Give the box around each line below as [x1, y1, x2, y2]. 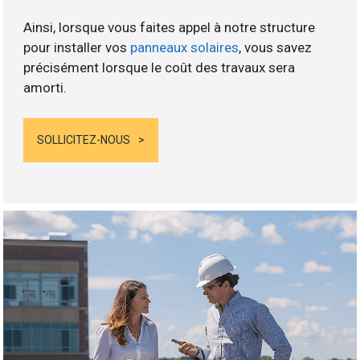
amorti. [23, 79, 67, 96]
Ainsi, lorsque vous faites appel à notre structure [23, 18, 316, 35]
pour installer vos [23, 39, 131, 55]
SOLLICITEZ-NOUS [37, 133, 131, 147]
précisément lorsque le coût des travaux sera [23, 59, 296, 76]
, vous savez [239, 39, 313, 55]
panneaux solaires [130, 39, 239, 55]
